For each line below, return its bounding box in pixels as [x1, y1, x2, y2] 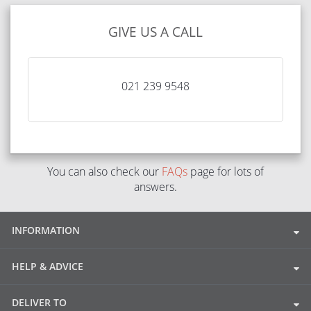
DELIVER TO [12, 296, 67, 309]
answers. [134, 179, 177, 194]
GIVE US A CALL [108, 23, 203, 41]
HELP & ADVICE [12, 260, 83, 273]
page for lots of [187, 164, 264, 179]
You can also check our [47, 164, 162, 179]
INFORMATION [12, 224, 80, 237]
